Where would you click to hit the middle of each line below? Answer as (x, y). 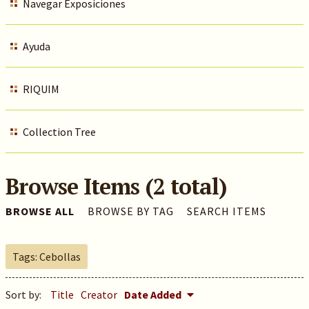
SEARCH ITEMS (226, 211)
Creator (99, 295)
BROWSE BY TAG (130, 211)
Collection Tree (59, 132)
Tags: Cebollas (46, 257)
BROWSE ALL (40, 211)
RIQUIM (41, 89)
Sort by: (24, 295)
